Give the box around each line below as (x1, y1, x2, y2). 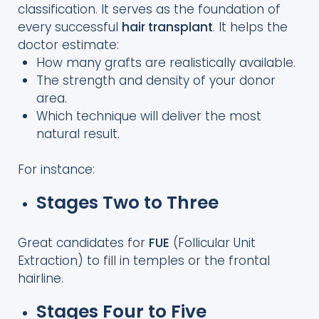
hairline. (18, 269, 63, 287)
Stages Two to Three (36, 190, 219, 216)
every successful (18, 18, 122, 36)
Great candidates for (18, 234, 149, 251)
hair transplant (122, 18, 213, 36)
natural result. (36, 125, 120, 142)
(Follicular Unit (169, 234, 256, 251)
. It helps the (213, 18, 288, 36)
